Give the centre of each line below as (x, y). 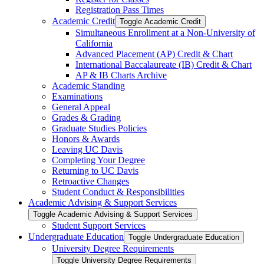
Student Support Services (99, 225)
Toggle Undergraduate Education (184, 237)
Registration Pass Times (120, 9)
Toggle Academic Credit (160, 21)
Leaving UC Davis (87, 149)
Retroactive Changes (90, 181)
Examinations (77, 96)
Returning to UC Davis (95, 170)
